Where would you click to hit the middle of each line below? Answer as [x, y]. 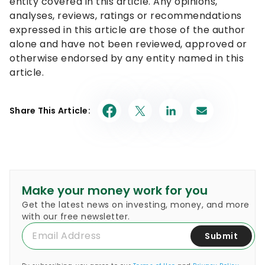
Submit [221, 236]
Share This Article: [50, 111]
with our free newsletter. [76, 217]
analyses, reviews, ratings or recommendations [126, 16]
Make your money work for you [115, 191]
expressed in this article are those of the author [127, 30]
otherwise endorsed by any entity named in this [127, 59]
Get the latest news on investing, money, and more [136, 205]
